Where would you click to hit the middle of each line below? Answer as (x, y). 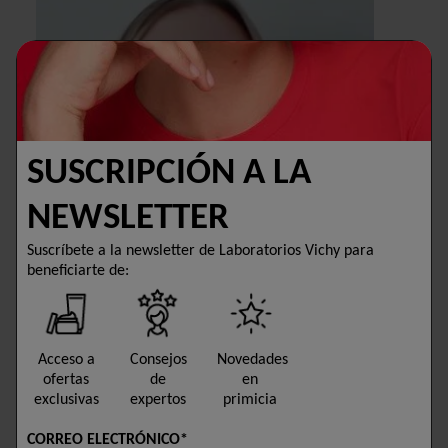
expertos (158, 400)
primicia (250, 400)
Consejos (158, 360)
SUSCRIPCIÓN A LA (169, 173)
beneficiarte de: (78, 270)
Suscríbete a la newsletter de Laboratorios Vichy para (200, 250)
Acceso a (66, 360)
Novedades (253, 360)
